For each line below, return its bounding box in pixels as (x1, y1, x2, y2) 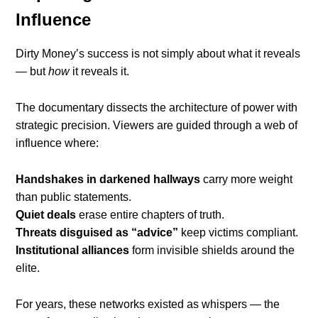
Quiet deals (16, 209, 77, 221)
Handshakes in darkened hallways (16, 173, 201, 186)
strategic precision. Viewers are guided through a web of (16, 119, 298, 132)
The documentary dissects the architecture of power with (16, 102, 298, 114)
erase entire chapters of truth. (76, 209, 225, 221)
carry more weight (200, 173, 293, 186)
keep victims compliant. (178, 226, 299, 239)
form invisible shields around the (129, 244, 295, 257)
